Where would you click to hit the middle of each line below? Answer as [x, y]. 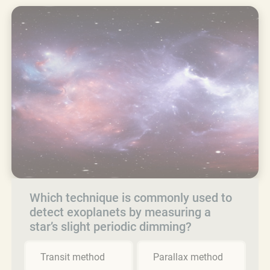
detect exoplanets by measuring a [120, 212]
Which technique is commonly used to [131, 197]
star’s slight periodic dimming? [111, 226]
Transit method [73, 257]
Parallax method [188, 257]
